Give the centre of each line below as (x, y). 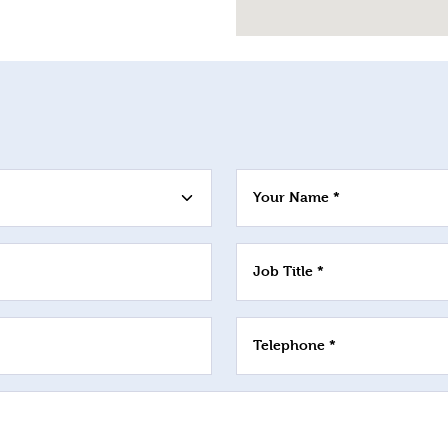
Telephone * (294, 344)
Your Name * (296, 196)
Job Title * (288, 270)
